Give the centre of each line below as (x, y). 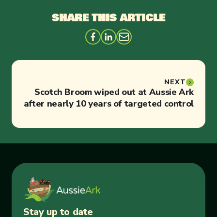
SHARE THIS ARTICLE (108, 18)
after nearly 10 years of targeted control (108, 104)
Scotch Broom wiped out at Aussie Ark (114, 92)
